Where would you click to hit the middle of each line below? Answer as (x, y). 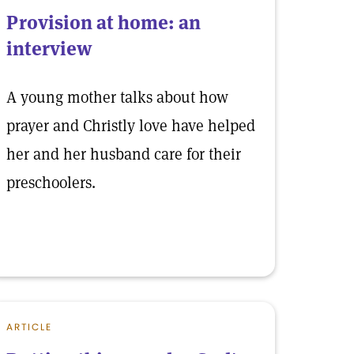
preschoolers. (51, 183)
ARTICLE (29, 327)
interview (49, 49)
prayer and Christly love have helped (131, 126)
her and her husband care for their (124, 154)
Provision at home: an (104, 23)
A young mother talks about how (117, 97)
